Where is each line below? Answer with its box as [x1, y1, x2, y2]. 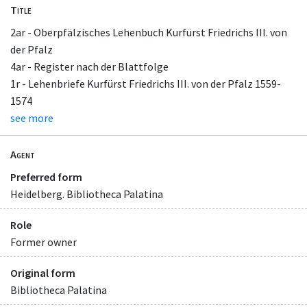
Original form [10, 266, 75, 280]
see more [10, 110, 53, 125]
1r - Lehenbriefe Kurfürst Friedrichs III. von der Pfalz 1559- [10, 76, 281, 90]
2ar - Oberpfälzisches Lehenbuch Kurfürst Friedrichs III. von [10, 25, 287, 39]
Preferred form [10, 170, 82, 184]
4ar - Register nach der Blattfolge [10, 59, 169, 73]
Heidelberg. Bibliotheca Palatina [10, 187, 163, 201]
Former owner [10, 235, 77, 249]
